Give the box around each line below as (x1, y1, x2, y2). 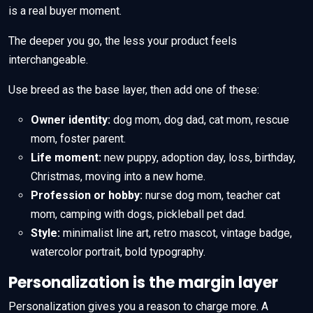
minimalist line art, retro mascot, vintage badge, (60, 226, 292, 240)
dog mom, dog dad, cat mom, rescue (110, 112, 289, 126)
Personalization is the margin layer (8, 271, 278, 293)
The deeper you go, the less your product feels (8, 34, 237, 48)
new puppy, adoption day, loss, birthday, (101, 150, 296, 164)
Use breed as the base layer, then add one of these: (8, 82, 259, 96)
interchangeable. (8, 52, 88, 66)
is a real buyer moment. (8, 3, 122, 17)
